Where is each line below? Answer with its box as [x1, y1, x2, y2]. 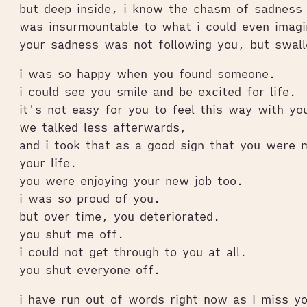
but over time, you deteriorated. [19, 208, 220, 224]
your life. [19, 155, 77, 171]
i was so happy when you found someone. [19, 66, 275, 82]
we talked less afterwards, [19, 119, 186, 135]
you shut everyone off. [19, 262, 160, 278]
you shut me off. [19, 226, 124, 242]
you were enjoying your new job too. [19, 173, 243, 188]
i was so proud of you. [19, 191, 160, 206]
